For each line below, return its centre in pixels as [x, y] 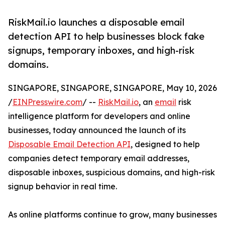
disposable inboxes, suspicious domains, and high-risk [111, 173]
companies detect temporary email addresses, [99, 158]
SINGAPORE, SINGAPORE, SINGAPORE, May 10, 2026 [113, 88]
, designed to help [165, 144]
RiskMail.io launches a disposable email [96, 22]
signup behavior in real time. [63, 187]
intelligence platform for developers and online [99, 116]
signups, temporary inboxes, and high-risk [101, 50]
